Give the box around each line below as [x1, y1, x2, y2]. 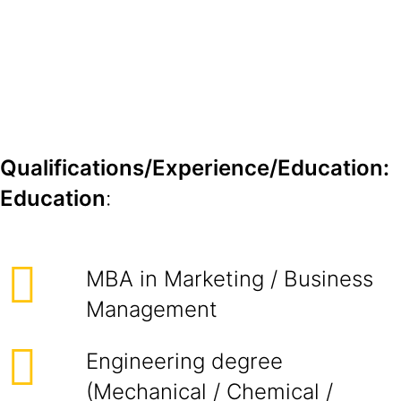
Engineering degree [86, 348, 283, 374]
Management [86, 296, 218, 322]
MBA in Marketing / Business [86, 266, 373, 292]
